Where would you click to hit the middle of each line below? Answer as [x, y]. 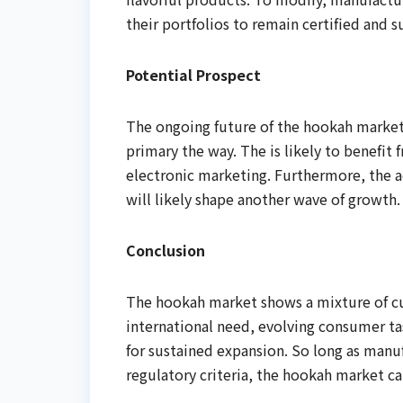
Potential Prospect [193, 75]
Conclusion [166, 251]
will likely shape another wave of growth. [263, 199]
